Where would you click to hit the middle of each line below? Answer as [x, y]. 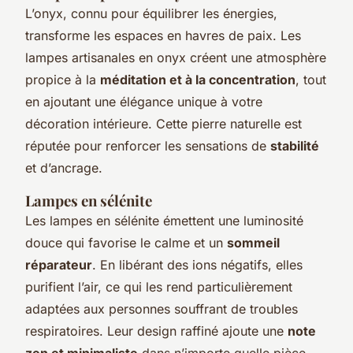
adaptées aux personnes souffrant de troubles [162, 308]
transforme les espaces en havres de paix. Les [163, 35]
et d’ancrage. [64, 167]
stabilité [295, 145]
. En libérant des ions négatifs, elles [197, 264]
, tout [311, 79]
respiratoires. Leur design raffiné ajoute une [156, 331]
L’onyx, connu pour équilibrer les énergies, [151, 13]
